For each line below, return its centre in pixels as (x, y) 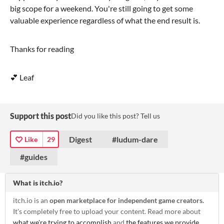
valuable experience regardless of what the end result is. (105, 20)
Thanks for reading (42, 48)
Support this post (40, 115)
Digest (80, 139)
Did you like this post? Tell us (115, 115)
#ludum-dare (135, 139)
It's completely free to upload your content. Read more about (107, 211)
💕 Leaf (22, 77)
